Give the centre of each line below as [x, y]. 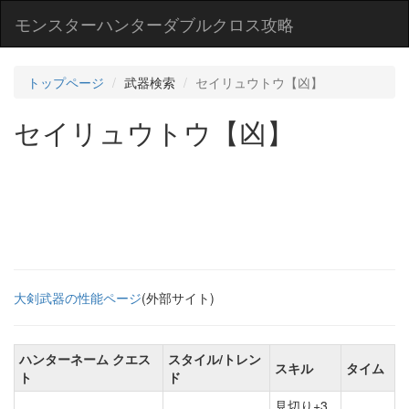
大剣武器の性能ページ [78, 298]
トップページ [66, 82]
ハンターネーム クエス [85, 359]
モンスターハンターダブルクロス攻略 [154, 24]
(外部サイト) [178, 298]
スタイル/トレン [215, 359]
